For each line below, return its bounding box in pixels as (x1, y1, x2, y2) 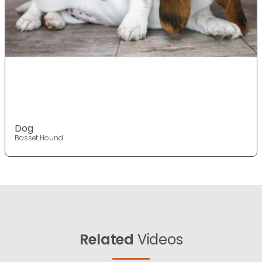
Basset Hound (15, 133, 63, 143)
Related (79, 230, 134, 250)
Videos (134, 230, 183, 250)
